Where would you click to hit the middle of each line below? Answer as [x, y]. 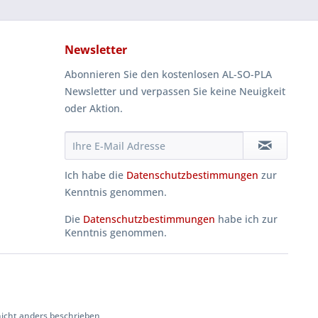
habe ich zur [246, 219]
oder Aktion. [94, 108]
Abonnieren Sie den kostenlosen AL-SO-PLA [168, 74]
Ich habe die [95, 175]
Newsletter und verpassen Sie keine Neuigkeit [175, 91]
